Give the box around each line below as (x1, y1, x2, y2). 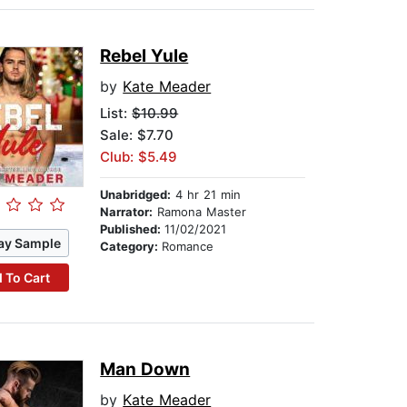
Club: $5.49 (100, 148, 178, 166)
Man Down (100, 359, 191, 381)
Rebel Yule (100, 45, 189, 67)
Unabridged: (100, 187, 172, 203)
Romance (162, 239, 214, 254)
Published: (100, 222, 165, 237)
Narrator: (100, 204, 154, 220)
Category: (100, 239, 163, 254)
